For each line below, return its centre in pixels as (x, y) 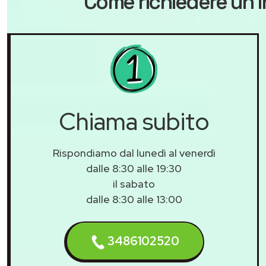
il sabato (134, 184)
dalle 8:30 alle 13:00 (134, 199)
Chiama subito (134, 122)
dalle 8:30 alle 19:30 (134, 169)
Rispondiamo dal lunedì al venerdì (134, 153)
